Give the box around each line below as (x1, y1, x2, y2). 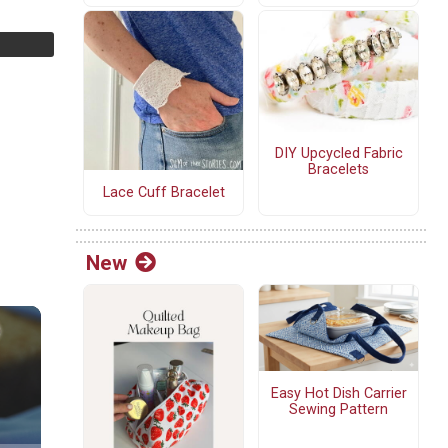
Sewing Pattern (289, 400, 388, 418)
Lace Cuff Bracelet (102, 183, 225, 201)
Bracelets (308, 161, 369, 179)
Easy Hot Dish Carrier (270, 384, 407, 402)
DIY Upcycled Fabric (274, 145, 403, 163)
